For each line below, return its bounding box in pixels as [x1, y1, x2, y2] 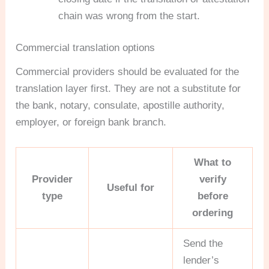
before [197, 190, 228, 202]
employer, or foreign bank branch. [16, 116, 167, 128]
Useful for [107, 182, 155, 194]
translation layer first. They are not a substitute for [16, 83, 241, 95]
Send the [183, 238, 223, 250]
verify [199, 174, 226, 186]
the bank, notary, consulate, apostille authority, [16, 100, 225, 112]
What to [194, 157, 232, 169]
